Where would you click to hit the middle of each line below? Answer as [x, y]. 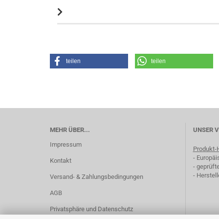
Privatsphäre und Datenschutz [91, 209]
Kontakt [61, 160]
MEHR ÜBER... [70, 130]
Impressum [66, 144]
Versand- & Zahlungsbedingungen [97, 176]
